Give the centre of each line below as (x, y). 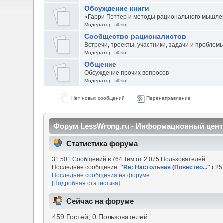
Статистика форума (102, 144)
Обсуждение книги (116, 8)
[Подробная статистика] (86, 183)
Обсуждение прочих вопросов (126, 72)
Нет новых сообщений (97, 98)
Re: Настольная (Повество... (166, 167)
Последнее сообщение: (86, 167)
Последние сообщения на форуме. (102, 175)
